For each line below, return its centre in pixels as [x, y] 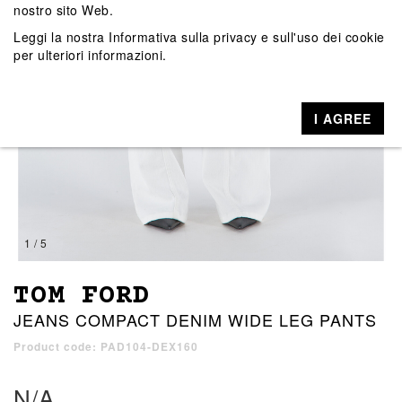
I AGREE [343, 118]
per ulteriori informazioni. [90, 54]
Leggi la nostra [61, 36]
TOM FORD [82, 297]
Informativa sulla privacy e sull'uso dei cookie [247, 36]
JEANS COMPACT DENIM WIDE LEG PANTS [195, 320]
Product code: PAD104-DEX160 [106, 347]
